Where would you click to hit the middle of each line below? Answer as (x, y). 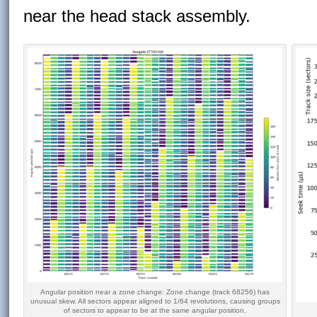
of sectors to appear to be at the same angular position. (155, 310)
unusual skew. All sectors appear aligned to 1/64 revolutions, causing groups (155, 301)
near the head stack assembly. (137, 16)
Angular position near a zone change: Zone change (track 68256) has (155, 292)
